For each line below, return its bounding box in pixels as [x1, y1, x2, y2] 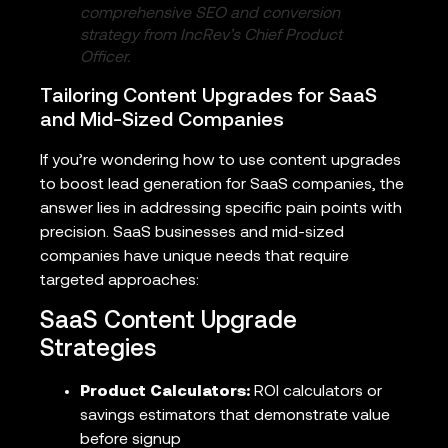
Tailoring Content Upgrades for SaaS [40, 87, 377, 108]
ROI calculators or [250, 383, 382, 400]
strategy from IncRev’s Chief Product [80, 28, 342, 45]
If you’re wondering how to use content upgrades [40, 153, 401, 170]
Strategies [40, 337, 156, 362]
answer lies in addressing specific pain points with [40, 201, 402, 218]
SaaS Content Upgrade [40, 309, 297, 334]
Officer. [80, 50, 130, 67]
